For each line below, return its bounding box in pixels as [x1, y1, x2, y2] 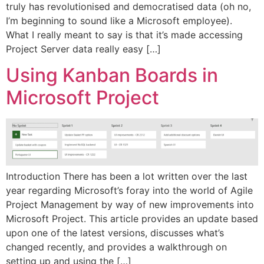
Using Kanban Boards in [6, 64, 218, 87]
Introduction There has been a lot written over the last [6, 170, 247, 182]
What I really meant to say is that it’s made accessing [6, 28, 243, 41]
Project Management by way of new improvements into [6, 198, 254, 210]
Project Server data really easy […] [6, 42, 161, 55]
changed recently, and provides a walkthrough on [6, 240, 227, 253]
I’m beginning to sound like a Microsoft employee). [6, 14, 238, 27]
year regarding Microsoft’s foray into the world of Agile [6, 184, 253, 196]
